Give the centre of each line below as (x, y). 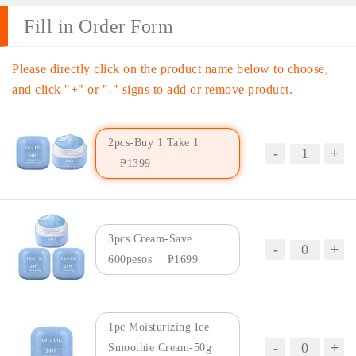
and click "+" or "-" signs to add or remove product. (152, 89)
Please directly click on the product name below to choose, (170, 68)
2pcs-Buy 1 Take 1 (154, 143)
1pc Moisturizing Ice (159, 327)
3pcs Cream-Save (150, 239)
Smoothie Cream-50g (160, 347)
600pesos (132, 260)
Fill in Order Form (99, 26)
